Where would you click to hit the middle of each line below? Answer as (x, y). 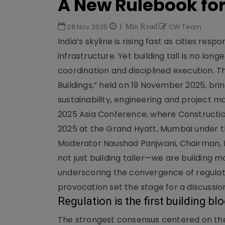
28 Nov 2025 (87, 27)
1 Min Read (137, 26)
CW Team (184, 27)
